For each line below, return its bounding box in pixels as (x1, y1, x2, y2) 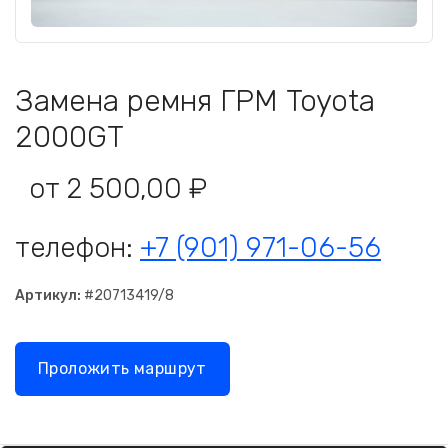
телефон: (15, 231, 140, 264)
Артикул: (15, 287, 81, 304)
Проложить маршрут (38, 359, 207, 378)
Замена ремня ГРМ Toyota (15, 83, 375, 119)
